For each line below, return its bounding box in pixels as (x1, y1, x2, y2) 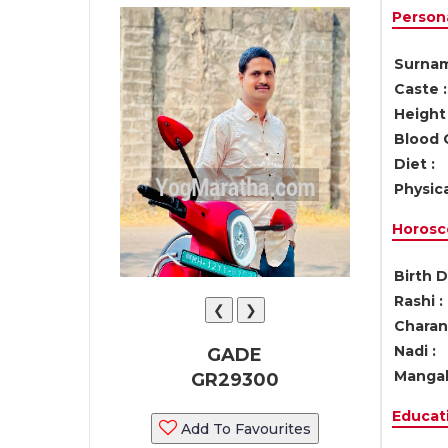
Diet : (393, 155, 435, 173)
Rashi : (393, 292, 443, 310)
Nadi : (393, 342, 436, 360)
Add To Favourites (176, 420, 311, 438)
